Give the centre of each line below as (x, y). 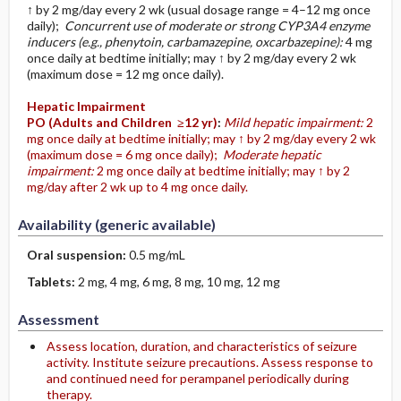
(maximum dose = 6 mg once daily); (123, 154)
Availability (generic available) (116, 224)
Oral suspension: (77, 255)
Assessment (58, 319)
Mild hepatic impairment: (294, 122)
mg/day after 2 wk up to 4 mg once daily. (137, 187)
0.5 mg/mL (157, 255)
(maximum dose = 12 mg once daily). (125, 74)
